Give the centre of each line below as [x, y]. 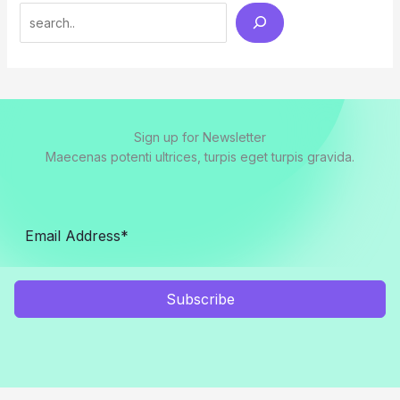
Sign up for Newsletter [200, 137]
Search [39, 13]
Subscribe [200, 300]
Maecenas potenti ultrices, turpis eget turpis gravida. [200, 157]
